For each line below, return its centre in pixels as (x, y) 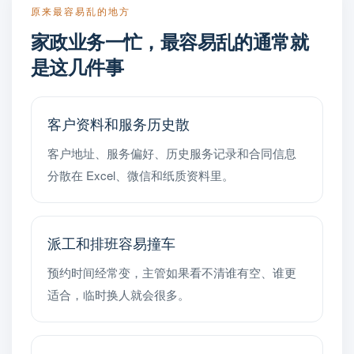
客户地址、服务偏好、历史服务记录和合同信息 (172, 153)
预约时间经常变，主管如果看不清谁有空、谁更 (172, 272)
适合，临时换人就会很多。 (119, 294)
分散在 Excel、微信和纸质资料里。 (141, 175)
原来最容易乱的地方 (81, 11)
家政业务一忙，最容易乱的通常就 (169, 41)
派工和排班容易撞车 (111, 243)
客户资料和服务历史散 (119, 123)
